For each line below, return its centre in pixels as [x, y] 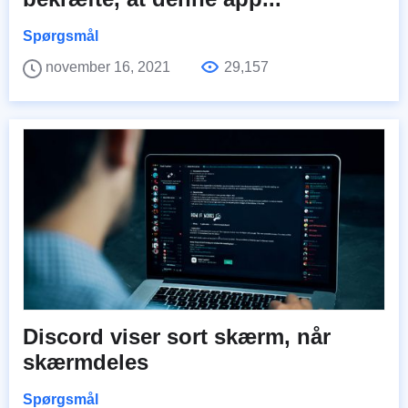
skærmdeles [86, 362]
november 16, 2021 [110, 67]
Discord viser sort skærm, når [177, 337]
